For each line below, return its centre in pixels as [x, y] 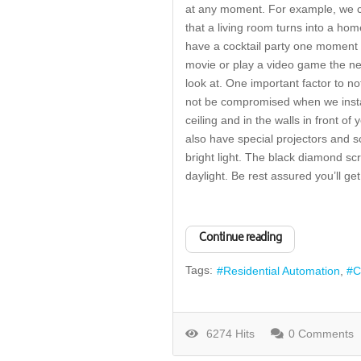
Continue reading [240, 239]
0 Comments [321, 334]
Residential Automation [282, 270]
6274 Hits [227, 334]
